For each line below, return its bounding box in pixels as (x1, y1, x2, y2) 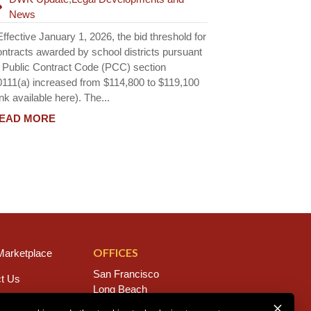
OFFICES (93, 246, 139, 260)
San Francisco (93, 268, 160, 280)
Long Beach (93, 283, 148, 296)
